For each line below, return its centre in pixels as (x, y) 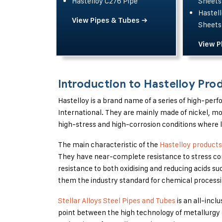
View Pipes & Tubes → (110, 20)
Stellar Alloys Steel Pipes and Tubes (117, 200)
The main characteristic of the (109, 144)
